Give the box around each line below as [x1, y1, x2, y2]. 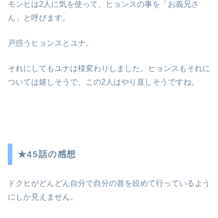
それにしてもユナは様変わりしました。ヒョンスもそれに [8, 64, 210, 73]
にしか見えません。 [8, 193, 78, 201]
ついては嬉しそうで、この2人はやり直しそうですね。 [8, 78, 199, 87]
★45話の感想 [17, 149, 76, 160]
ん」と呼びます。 [8, 14, 70, 22]
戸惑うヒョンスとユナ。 [8, 39, 93, 48]
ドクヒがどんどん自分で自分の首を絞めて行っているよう [8, 179, 210, 188]
